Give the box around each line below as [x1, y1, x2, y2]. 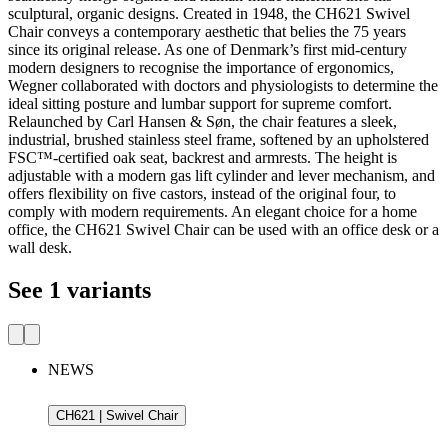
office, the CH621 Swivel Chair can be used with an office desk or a [8, 221, 439, 239]
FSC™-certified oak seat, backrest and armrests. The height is [8, 149, 397, 167]
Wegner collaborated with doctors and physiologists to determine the [8, 77, 438, 95]
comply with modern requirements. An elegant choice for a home [8, 203, 417, 221]
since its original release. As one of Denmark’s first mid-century [8, 41, 407, 59]
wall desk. [8, 239, 72, 257]
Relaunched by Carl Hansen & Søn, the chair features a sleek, [8, 113, 397, 131]
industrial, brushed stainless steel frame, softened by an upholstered [8, 131, 429, 149]
